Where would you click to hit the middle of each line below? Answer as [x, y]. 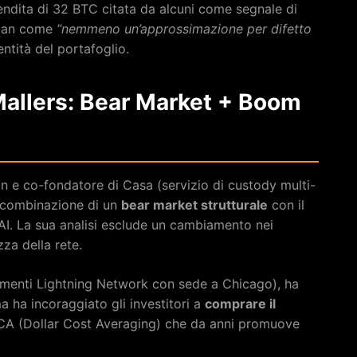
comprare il [240, 303]
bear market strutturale [194, 204]
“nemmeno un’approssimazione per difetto [184, 28]
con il [286, 204]
